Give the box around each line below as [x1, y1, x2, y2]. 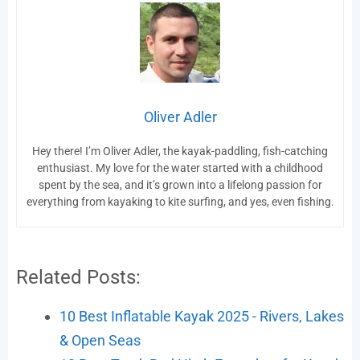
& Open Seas [59, 332, 141, 350]
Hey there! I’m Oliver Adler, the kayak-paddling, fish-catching [32, 145, 328, 158]
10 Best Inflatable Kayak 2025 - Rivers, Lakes [59, 308, 344, 325]
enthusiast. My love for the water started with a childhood [37, 162, 323, 175]
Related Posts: [16, 266, 141, 289]
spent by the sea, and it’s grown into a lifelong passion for [38, 178, 322, 192]
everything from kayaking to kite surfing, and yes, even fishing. [26, 195, 334, 209]
